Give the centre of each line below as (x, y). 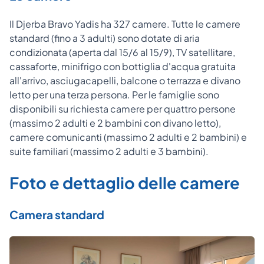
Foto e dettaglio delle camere (125, 182)
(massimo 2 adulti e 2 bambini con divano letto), (115, 123)
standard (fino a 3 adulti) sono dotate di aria (105, 38)
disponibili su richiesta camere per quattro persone (123, 108)
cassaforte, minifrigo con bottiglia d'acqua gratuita (123, 66)
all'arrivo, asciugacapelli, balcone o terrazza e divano (125, 80)
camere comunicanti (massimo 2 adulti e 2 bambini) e (128, 137)
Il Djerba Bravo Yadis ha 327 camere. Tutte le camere (125, 24)
